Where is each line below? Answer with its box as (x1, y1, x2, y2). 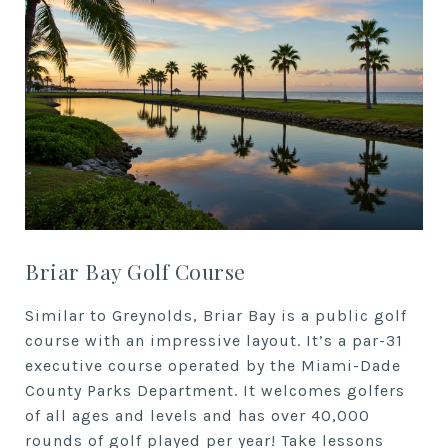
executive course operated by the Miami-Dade (25, 356, 401, 376)
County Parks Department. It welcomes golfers (25, 381, 405, 401)
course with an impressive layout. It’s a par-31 (25, 331, 403, 351)
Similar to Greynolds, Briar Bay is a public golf (25, 306, 407, 326)
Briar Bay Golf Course (25, 257, 246, 286)
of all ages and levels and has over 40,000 (25, 406, 370, 426)
